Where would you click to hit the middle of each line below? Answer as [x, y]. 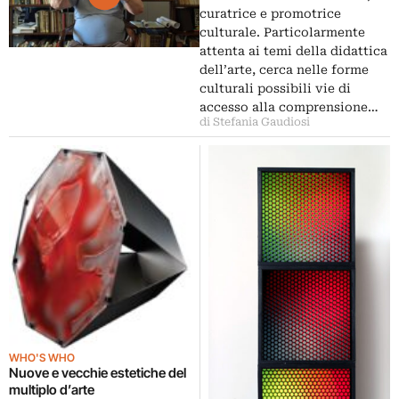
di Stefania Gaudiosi [255, 122]
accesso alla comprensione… [289, 107]
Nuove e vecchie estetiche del [98, 372]
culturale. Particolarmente [282, 32]
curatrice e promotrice [270, 13]
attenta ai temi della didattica [293, 51]
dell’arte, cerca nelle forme [284, 69]
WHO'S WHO [42, 357]
